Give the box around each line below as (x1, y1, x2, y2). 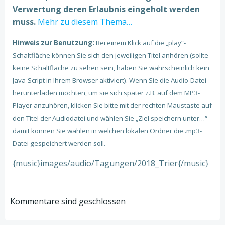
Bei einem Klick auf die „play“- (96, 38, 186, 47)
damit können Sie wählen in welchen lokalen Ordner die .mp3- (13, 126, 202, 135)
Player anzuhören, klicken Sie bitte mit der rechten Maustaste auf (13, 101, 212, 110)
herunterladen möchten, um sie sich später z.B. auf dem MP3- (13, 88, 200, 97)
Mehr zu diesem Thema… (38, 16, 132, 27)
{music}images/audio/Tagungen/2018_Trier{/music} (13, 158, 208, 169)
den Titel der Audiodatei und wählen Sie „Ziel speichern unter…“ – (13, 114, 212, 123)
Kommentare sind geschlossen (10, 196, 126, 207)
